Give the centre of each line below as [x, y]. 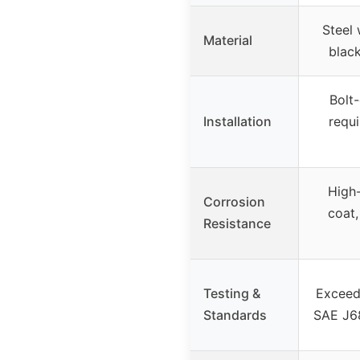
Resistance [237, 224]
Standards [235, 315]
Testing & [232, 294]
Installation [237, 122]
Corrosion [234, 202]
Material [228, 41]
